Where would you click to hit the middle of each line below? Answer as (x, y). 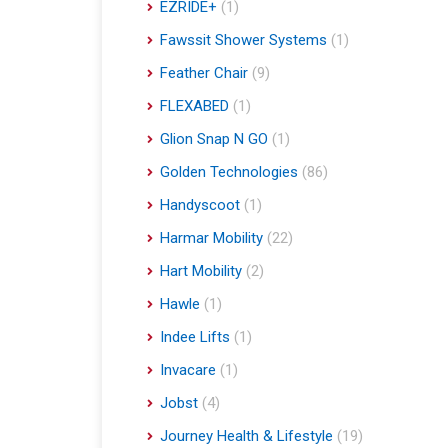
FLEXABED (194, 106)
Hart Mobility (201, 271)
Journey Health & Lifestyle (246, 436)
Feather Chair (204, 73)
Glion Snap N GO (214, 139)
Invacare (188, 370)
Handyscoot (200, 205)
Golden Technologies (229, 172)
